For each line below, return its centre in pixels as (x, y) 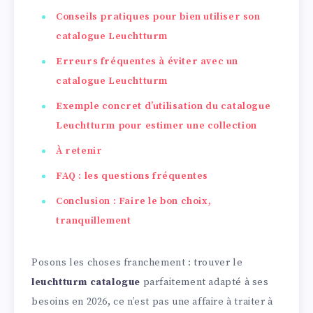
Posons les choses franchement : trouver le (137, 263)
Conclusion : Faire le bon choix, (134, 202)
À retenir (79, 151)
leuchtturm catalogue (86, 283)
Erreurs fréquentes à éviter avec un (147, 62)
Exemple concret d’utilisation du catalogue (163, 107)
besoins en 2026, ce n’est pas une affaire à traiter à (152, 302)
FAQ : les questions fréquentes (132, 176)
